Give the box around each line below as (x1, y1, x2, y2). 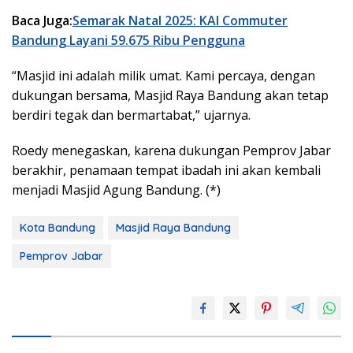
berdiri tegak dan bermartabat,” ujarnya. (12, 106, 251, 124)
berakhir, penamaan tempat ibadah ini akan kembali (12, 162, 321, 180)
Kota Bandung (20, 221, 95, 236)
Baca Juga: (12, 12, 72, 30)
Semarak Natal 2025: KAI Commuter (72, 12, 288, 30)
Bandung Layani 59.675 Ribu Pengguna (12, 32, 245, 50)
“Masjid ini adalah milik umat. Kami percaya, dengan (12, 67, 315, 85)
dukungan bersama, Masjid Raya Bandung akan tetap (12, 87, 329, 105)
